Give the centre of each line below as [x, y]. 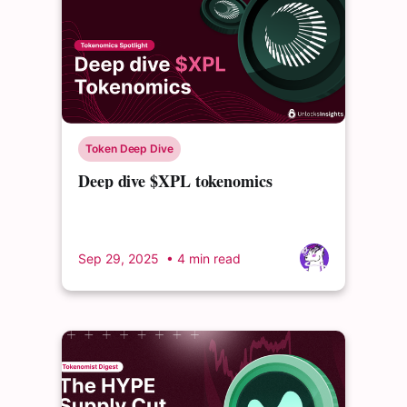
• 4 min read [202, 258]
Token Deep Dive [129, 149]
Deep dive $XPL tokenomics [175, 181]
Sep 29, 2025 [119, 258]
